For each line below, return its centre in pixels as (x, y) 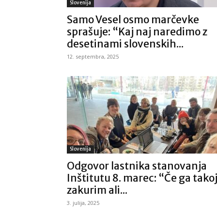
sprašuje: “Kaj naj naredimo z (137, 32)
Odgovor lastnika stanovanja (137, 166)
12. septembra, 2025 (93, 56)
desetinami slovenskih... (125, 44)
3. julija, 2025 (83, 203)
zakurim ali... (97, 190)
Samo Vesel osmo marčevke (133, 20)
